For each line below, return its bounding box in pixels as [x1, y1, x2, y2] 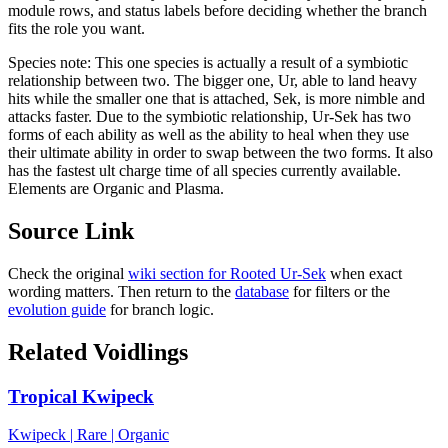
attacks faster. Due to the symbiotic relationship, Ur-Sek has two [8, 107, 411, 125]
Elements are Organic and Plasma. [8, 179, 224, 197]
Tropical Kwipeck [8, 385, 154, 407]
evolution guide [8, 300, 106, 318]
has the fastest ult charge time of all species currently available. [8, 161, 401, 179]
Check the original [8, 264, 124, 282]
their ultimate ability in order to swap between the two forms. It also [8, 143, 433, 161]
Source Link [8, 217, 134, 244]
